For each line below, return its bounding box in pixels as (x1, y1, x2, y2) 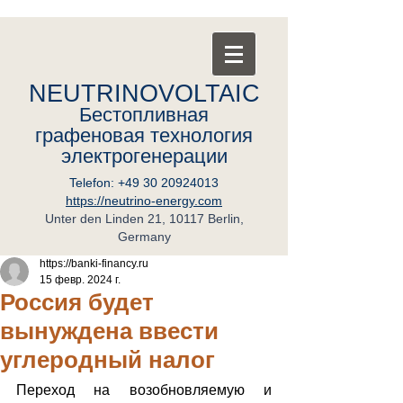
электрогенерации (60, 145, 228, 167)
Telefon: (69, 175, 118, 190)
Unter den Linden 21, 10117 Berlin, (44, 211, 244, 226)
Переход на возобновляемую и (16, 382, 272, 398)
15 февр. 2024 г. (40, 273, 121, 286)
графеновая (35, 124, 150, 147)
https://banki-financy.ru (40, 257, 148, 270)
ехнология (159, 124, 253, 147)
